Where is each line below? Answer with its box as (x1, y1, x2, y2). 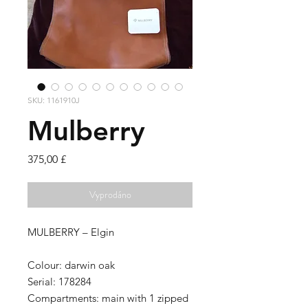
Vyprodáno (89, 188, 131, 201)
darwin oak (65, 258, 115, 272)
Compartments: (27, 291, 102, 305)
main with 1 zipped (102, 291, 188, 305)
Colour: (27, 258, 65, 272)
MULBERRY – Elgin (27, 225, 114, 239)
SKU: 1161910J (27, 95, 80, 105)
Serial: (27, 275, 58, 288)
